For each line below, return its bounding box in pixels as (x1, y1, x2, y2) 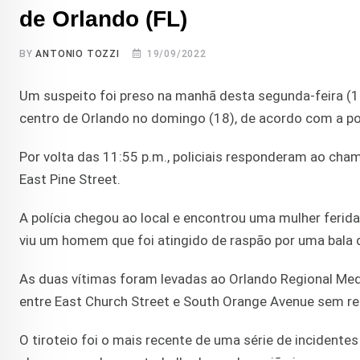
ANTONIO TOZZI (35, 48, 120, 60)
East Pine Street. (19, 171, 121, 188)
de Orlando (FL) (19, 6, 187, 32)
